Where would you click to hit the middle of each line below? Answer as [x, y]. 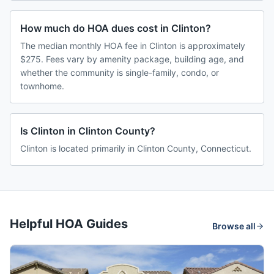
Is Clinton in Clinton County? [88, 131]
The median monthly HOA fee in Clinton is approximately [133, 46]
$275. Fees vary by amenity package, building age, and [132, 59]
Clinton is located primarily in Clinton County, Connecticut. [136, 149]
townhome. [42, 86]
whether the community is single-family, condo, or [120, 73]
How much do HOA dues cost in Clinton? [116, 28]
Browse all [234, 226]
